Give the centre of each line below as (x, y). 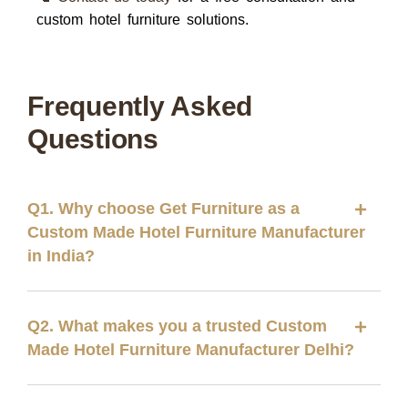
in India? (61, 256)
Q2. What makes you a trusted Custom (177, 326)
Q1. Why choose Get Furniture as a (163, 209)
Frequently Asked (140, 106)
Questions (93, 139)
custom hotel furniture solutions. (143, 20)
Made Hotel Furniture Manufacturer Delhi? (191, 350)
